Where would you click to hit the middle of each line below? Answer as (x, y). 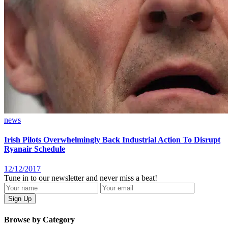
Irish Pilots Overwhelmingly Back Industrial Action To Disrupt (112, 140)
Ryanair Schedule (35, 149)
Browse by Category (39, 219)
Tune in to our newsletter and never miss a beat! (81, 178)
